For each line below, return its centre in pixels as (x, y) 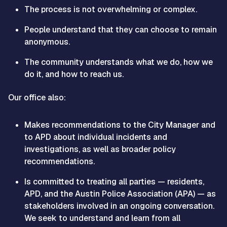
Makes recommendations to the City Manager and (120, 125)
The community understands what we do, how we (119, 62)
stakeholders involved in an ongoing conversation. (119, 206)
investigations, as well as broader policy (100, 149)
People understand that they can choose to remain (121, 29)
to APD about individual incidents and (96, 137)
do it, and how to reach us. (74, 74)
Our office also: (37, 97)
